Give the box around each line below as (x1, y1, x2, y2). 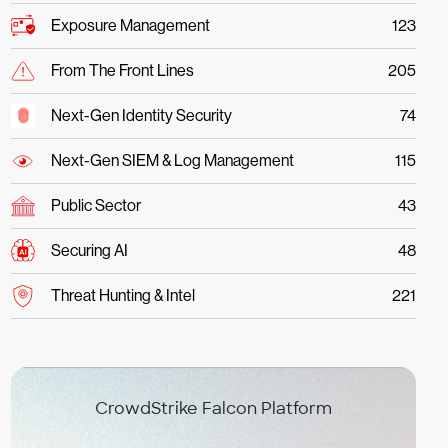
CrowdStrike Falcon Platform (94, 398, 332, 419)
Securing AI (50, 241, 128, 260)
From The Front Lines (50, 61, 194, 80)
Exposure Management (50, 16, 210, 35)
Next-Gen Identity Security (50, 106, 232, 125)
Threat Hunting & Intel (50, 286, 195, 305)
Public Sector (50, 196, 141, 215)
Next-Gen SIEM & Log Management (50, 151, 294, 170)
